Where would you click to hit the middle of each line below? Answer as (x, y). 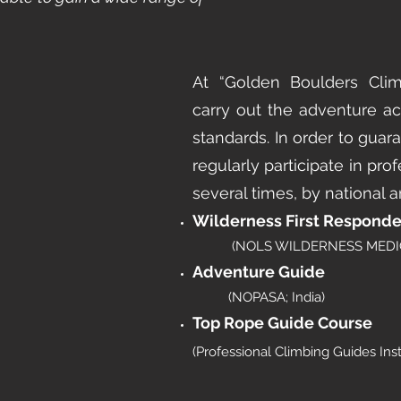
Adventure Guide (259, 272)
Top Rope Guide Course (282, 323)
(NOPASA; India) (277, 297)
